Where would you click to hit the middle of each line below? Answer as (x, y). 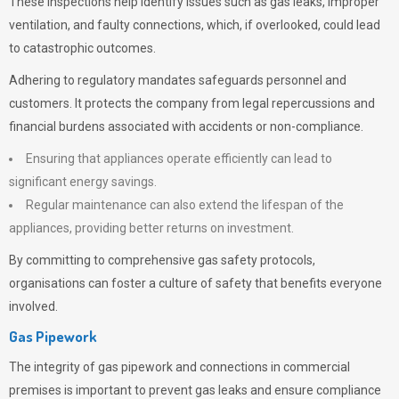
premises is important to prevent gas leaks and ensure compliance (195, 390)
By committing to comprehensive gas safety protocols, (162, 260)
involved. (33, 306)
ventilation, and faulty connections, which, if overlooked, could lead (195, 25)
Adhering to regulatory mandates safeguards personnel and (178, 80)
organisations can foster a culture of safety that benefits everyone (195, 283)
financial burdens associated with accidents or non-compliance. (186, 126)
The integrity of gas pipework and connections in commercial (179, 367)
